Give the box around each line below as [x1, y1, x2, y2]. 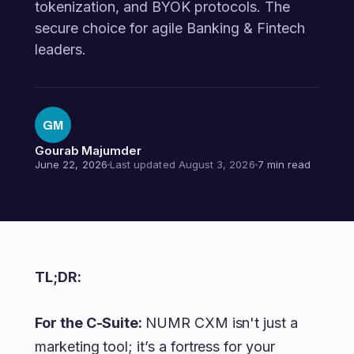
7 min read [257, 158, 311, 171]
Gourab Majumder [35, 143, 141, 158]
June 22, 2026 [35, 158, 107, 171]
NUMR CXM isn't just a [145, 314, 298, 331]
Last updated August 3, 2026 [109, 158, 255, 171]
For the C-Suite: [35, 314, 146, 331]
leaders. [35, 41, 86, 58]
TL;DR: [35, 269, 85, 285]
